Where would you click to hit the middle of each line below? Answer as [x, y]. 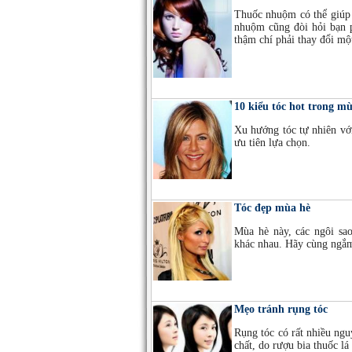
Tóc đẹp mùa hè [272, 208]
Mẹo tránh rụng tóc [281, 309]
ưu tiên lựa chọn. [272, 143]
